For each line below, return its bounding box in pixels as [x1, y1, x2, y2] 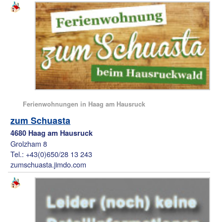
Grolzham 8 [10, 138, 48, 149]
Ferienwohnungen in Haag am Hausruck [23, 99, 146, 109]
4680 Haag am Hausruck [10, 128, 93, 138]
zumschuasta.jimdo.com [10, 159, 87, 170]
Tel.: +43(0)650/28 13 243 [10, 149, 93, 160]
